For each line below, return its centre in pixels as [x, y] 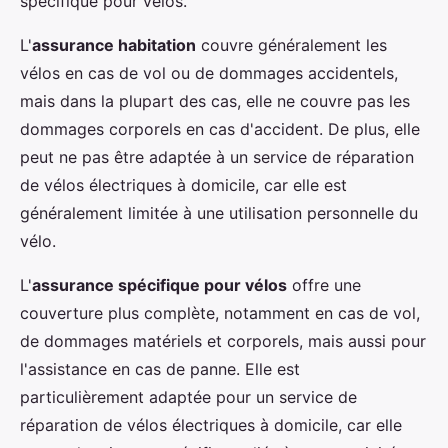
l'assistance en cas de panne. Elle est [160, 369]
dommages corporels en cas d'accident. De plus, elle [220, 129]
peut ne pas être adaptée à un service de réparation [217, 157]
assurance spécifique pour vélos [159, 285]
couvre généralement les [291, 45]
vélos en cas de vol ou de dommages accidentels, [209, 73]
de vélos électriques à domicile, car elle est [183, 185]
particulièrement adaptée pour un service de [188, 397]
